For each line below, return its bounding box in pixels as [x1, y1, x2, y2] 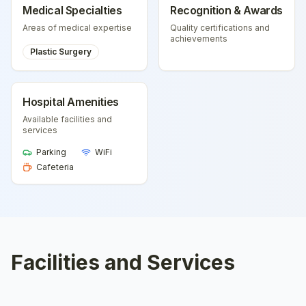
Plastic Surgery [30, 46, 92, 57]
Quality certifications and [170, 23, 270, 33]
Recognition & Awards [170, 3, 283, 17]
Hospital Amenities [23, 95, 119, 109]
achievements [170, 33, 227, 44]
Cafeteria [36, 162, 74, 172]
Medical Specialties [23, 3, 122, 17]
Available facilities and [23, 114, 112, 124]
